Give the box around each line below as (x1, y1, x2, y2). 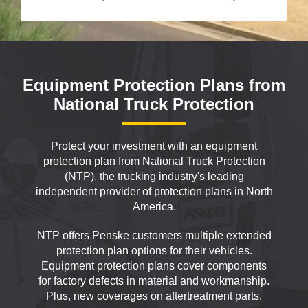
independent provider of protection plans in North (35, 186, 273, 198)
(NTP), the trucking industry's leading (64, 170, 244, 183)
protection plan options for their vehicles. (56, 245, 252, 257)
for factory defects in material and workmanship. (38, 275, 269, 287)
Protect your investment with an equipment (51, 140, 257, 153)
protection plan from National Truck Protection (43, 155, 265, 168)
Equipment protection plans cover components (41, 260, 267, 272)
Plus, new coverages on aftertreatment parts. (46, 290, 262, 302)
